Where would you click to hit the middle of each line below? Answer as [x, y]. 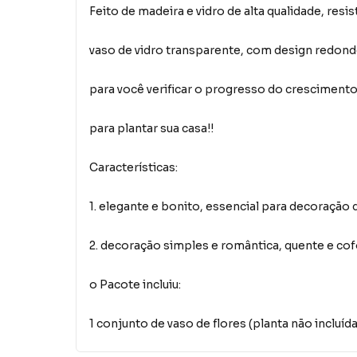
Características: [133, 167]
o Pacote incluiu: [135, 284]
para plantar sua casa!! [151, 128]
